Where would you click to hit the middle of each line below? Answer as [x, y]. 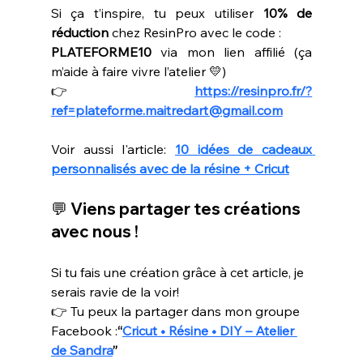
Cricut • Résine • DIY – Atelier [209, 330]
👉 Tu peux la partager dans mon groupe [177, 311]
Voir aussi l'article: [113, 149]
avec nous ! [94, 231]
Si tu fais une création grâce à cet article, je [179, 272]
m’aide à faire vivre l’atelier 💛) [138, 71]
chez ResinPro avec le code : [194, 32]
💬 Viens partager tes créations [177, 208]
